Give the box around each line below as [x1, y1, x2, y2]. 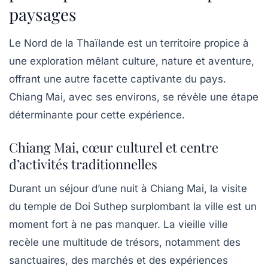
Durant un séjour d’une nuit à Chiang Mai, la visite [9, 182, 247, 195]
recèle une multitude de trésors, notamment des [9, 236, 240, 249]
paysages [9, 3, 77, 26]
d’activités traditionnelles [9, 155, 157, 173]
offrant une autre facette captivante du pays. [9, 73, 226, 86]
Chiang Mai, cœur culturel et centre [9, 138, 218, 157]
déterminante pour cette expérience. [9, 109, 185, 121]
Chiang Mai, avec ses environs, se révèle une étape [9, 91, 258, 103]
